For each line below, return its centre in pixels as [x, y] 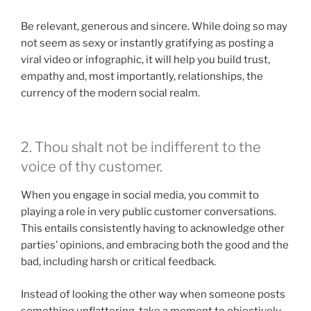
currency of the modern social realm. [110, 93]
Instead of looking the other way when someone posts [153, 294]
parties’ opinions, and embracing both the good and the [155, 245]
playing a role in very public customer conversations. [149, 212]
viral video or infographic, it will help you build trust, [145, 59]
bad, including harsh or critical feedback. [118, 262]
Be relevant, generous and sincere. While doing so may [154, 26]
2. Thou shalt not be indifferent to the [141, 148]
